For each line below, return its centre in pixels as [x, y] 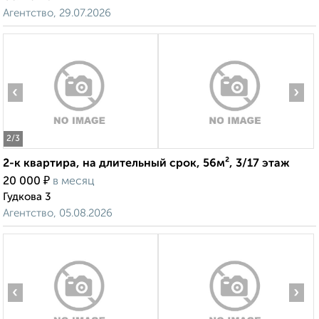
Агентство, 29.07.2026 [57, 14]
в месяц [74, 182]
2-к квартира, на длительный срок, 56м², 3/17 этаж [146, 164]
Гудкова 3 [27, 197]
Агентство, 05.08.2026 [58, 214]
